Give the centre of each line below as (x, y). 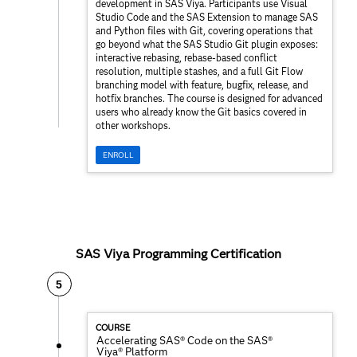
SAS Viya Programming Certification (178, 254)
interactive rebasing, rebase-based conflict (186, 57)
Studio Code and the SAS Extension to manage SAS (207, 17)
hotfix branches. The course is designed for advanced (209, 98)
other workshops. (133, 125)
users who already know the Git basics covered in (201, 112)
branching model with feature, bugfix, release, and (202, 84)
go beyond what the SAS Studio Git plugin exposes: (207, 44)
